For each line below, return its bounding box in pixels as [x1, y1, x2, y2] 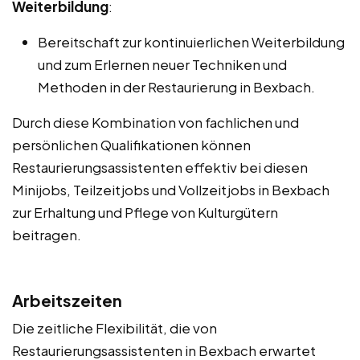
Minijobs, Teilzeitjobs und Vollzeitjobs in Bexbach [12, 180, 329, 198]
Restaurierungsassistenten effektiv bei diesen [12, 157, 308, 176]
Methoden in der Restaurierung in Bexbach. [38, 77, 315, 96]
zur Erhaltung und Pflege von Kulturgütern [12, 202, 278, 221]
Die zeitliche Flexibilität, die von [12, 318, 217, 337]
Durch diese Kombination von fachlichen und [12, 112, 299, 131]
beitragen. [12, 225, 81, 243]
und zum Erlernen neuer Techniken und [38, 55, 287, 73]
